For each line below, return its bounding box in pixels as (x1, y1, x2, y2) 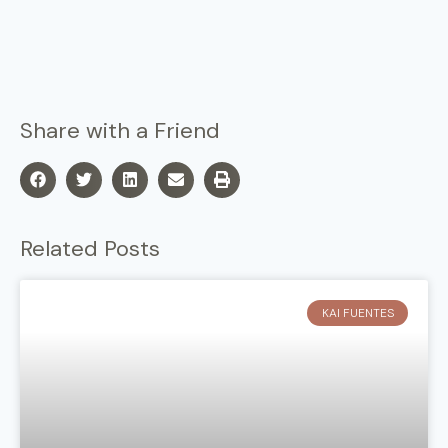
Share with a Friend (20, 115, 220, 145)
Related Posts (20, 233, 160, 263)
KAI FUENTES (321, 304, 394, 321)
